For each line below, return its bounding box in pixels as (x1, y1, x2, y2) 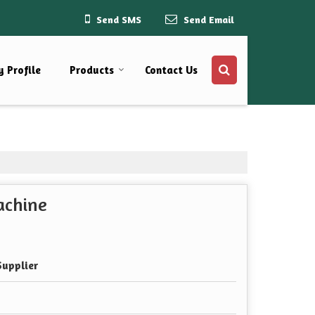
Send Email (184, 13, 234, 25)
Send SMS (96, 13, 141, 25)
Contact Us (145, 63, 198, 77)
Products (70, 63, 114, 77)
